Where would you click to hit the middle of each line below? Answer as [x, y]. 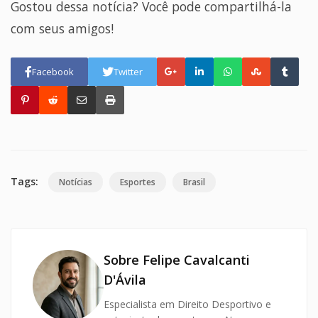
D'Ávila [125, 280]
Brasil [194, 182]
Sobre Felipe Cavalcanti [177, 260]
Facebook [53, 71]
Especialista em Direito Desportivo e [187, 305]
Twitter [128, 71]
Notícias [76, 182]
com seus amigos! [62, 29]
